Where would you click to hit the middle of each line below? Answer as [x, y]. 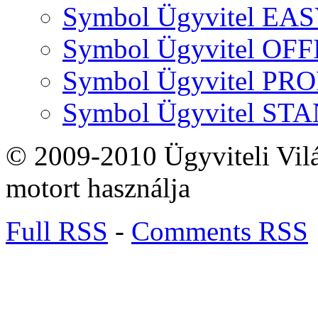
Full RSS [57, 231]
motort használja [98, 188]
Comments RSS [220, 231]
